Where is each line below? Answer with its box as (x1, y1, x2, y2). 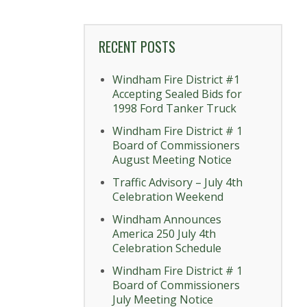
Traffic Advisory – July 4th (112, 175, 243, 191)
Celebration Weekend (112, 189, 223, 205)
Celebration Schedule (112, 241, 221, 256)
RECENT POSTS (99, 36, 175, 58)
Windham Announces (112, 212, 221, 228)
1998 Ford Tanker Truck (112, 101, 236, 116)
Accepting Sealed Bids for (112, 86, 242, 102)
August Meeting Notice (112, 152, 232, 168)
